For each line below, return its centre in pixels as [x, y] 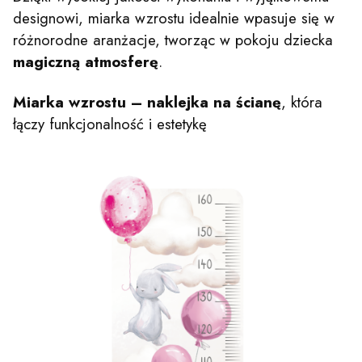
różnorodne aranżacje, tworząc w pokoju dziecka [173, 40]
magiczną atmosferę [86, 62]
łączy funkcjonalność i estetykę [110, 124]
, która [302, 103]
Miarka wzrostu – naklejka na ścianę [147, 103]
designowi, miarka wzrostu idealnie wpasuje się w [174, 19]
